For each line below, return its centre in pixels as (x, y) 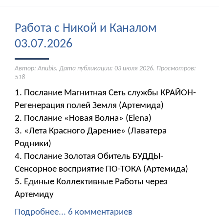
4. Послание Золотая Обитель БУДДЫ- (89, 157)
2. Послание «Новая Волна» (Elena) (83, 119)
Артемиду (34, 195)
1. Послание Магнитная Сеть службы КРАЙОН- (105, 93)
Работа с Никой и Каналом (86, 29)
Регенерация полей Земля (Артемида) (89, 106)
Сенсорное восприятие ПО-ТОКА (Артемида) (101, 170)
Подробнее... (40, 213)
